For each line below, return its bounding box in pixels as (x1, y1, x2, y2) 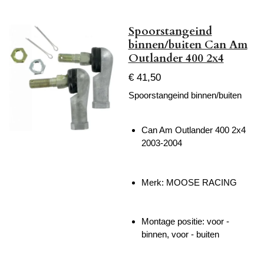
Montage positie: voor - (141, 216, 229, 227)
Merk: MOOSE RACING (141, 177, 237, 187)
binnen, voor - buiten (141, 229, 219, 240)
